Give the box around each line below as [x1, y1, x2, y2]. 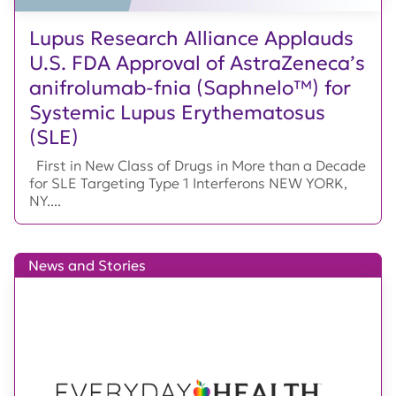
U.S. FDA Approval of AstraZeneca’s [29, 50, 365, 76]
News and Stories [28, 256, 146, 275]
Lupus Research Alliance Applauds [29, 26, 354, 51]
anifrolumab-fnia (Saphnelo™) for [29, 75, 351, 101]
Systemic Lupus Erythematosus [29, 100, 325, 126]
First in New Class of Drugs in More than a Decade [29, 156, 366, 175]
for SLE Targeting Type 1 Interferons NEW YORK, [29, 174, 347, 193]
